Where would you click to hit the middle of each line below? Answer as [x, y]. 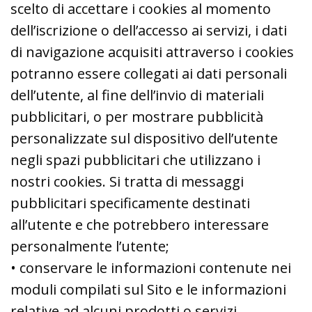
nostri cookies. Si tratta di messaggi [127, 181]
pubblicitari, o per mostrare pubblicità [137, 116]
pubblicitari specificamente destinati [130, 203]
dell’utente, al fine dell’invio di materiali [137, 95]
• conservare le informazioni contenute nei [151, 267]
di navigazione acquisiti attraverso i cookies [152, 52]
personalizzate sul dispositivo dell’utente [144, 138]
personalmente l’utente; [90, 246]
